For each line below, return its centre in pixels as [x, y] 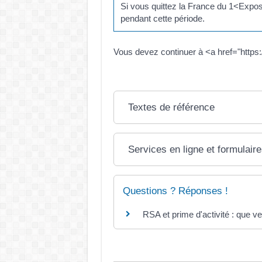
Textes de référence [172, 107]
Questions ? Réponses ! [175, 191]
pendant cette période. [162, 18]
